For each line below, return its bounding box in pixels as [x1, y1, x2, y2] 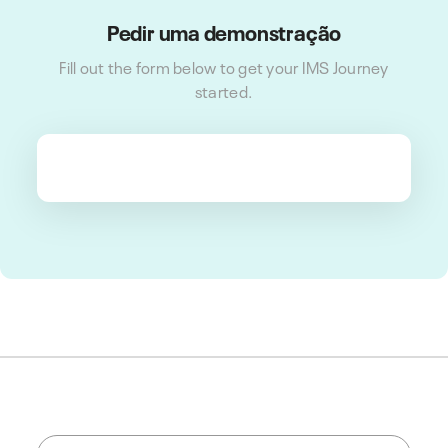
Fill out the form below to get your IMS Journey [59, 53, 389, 78]
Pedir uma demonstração [106, 15, 342, 47]
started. [194, 77, 254, 102]
